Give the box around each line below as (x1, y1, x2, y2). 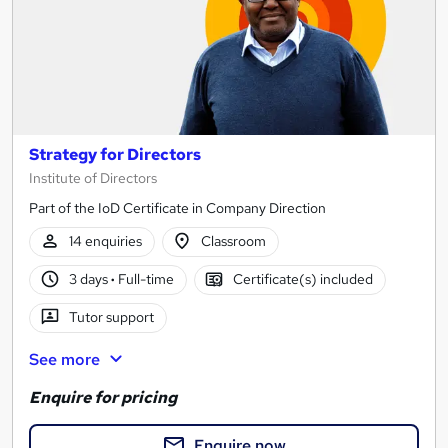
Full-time (114, 270, 174, 289)
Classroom (201, 232, 267, 251)
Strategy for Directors (29, 143, 201, 165)
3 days (68, 270, 111, 289)
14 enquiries (68, 232, 142, 251)
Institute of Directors (29, 168, 157, 187)
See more (29, 348, 100, 370)
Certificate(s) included (233, 270, 374, 289)
